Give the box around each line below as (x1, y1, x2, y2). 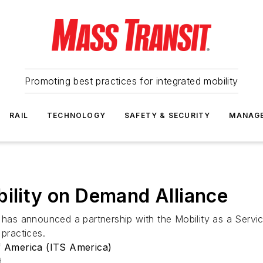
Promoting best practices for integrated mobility (25, 75, 238, 87)
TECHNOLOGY (47, 111, 106, 120)
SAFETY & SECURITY (124, 111, 211, 120)
